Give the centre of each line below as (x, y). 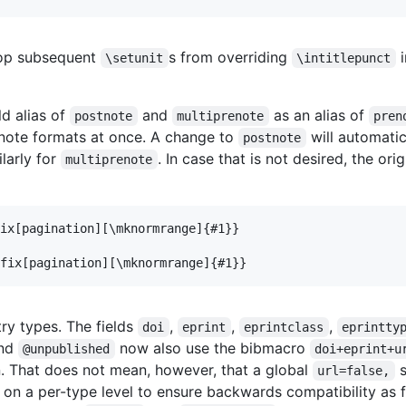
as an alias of (319, 115)
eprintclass (284, 327)
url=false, (354, 370)
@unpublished (67, 348)
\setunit (135, 58)
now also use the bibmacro (212, 348)
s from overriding (230, 57)
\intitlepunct (344, 58)
